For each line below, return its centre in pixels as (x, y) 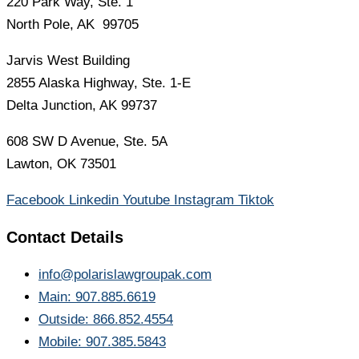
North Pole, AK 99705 (73, 24)
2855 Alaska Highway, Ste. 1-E (99, 83)
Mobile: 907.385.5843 (102, 341)
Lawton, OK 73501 (61, 163)
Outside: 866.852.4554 (106, 319)
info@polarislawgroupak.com (125, 274)
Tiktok (256, 200)
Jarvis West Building (68, 60)
